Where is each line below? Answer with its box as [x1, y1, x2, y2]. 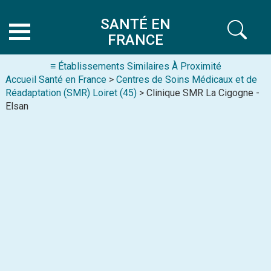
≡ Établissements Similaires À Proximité [50, 60, 221, 72]
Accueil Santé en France [5, 74, 106, 85]
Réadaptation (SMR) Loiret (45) [5, 87, 137, 99]
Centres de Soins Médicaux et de [116, 74, 257, 85]
